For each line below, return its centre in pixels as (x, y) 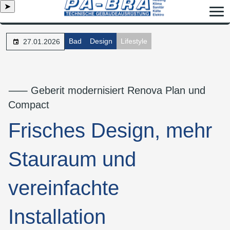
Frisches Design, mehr (110, 130)
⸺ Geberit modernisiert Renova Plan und (107, 90)
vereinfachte (64, 188)
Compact (29, 105)
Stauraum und (72, 159)
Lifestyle (134, 41)
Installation (57, 217)
